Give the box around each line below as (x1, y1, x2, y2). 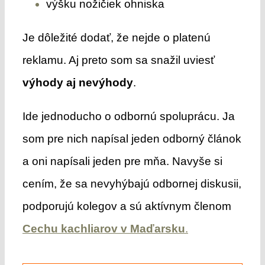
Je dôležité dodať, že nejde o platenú (22, 31, 211, 44)
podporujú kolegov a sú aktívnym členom (22, 199, 231, 212)
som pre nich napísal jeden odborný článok (22, 132, 241, 145)
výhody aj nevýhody (22, 76, 133, 89)
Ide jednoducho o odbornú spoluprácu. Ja (22, 109, 235, 122)
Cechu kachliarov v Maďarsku (22, 222, 185, 235)
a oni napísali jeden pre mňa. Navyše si (22, 154, 222, 167)
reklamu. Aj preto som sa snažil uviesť (22, 53, 215, 66)
